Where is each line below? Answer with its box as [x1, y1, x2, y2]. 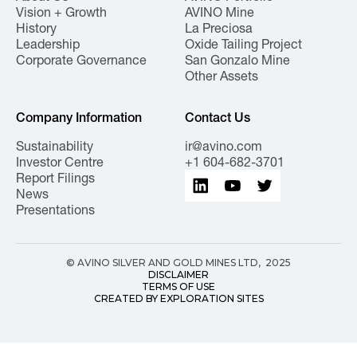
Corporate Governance [16, 52, 147, 68]
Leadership [16, 36, 80, 52]
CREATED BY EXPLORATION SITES [93, 292, 264, 304]
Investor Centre [16, 154, 104, 170]
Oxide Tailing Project [185, 36, 302, 52]
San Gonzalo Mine [185, 52, 290, 68]
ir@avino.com [185, 138, 262, 154]
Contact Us [185, 109, 250, 125]
